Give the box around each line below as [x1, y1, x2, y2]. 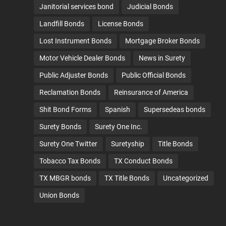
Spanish [105, 105, 131, 114]
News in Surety [139, 54, 186, 63]
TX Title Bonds [104, 174, 150, 183]
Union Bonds [39, 191, 80, 200]
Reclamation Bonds [39, 88, 101, 97]
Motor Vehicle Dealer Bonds [39, 54, 126, 63]
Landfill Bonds [39, 20, 85, 28]
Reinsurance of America [114, 88, 189, 97]
